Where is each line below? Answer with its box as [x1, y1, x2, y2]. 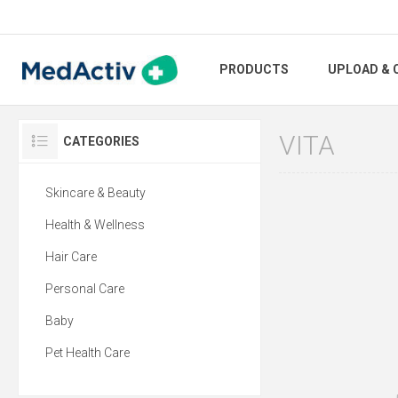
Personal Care [45, 282, 124, 296]
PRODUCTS [219, 62, 289, 77]
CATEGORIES [63, 134, 139, 148]
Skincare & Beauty [45, 186, 146, 200]
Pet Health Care [45, 346, 130, 360]
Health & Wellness [45, 218, 145, 232]
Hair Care [45, 250, 97, 264]
